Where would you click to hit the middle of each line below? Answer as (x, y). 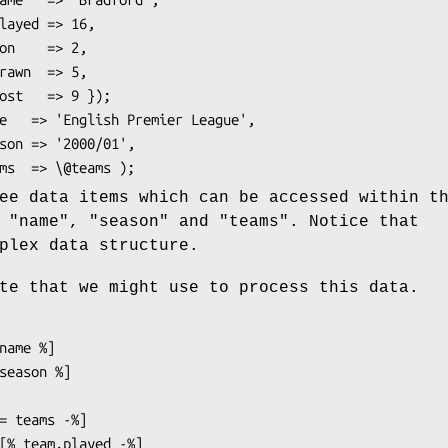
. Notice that (354, 221)
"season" (129, 221)
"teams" (254, 221)
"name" (39, 221)
